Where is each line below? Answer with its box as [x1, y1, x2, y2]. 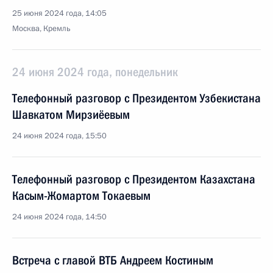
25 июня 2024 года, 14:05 [12, 8, 107, 19]
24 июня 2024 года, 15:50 [12, 130, 107, 141]
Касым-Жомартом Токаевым [12, 188, 151, 203]
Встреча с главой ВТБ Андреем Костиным [12, 253, 213, 268]
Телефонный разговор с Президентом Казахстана [12, 172, 255, 186]
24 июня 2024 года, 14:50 [12, 211, 107, 222]
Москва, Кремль [12, 23, 71, 34]
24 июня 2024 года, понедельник [12, 65, 178, 79]
